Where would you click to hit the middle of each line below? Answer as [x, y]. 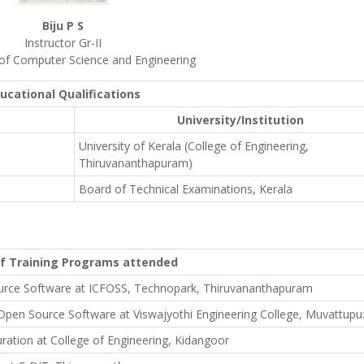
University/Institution [240, 120]
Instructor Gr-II [63, 43]
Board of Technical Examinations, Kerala [186, 189]
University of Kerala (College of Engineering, [194, 146]
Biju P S [63, 26]
